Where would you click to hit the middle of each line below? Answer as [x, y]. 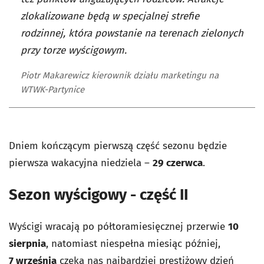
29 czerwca [178, 163]
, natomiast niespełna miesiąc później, [133, 244]
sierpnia [27, 244]
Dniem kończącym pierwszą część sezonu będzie [118, 146]
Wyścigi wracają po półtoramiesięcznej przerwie [118, 227]
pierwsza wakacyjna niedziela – [81, 163]
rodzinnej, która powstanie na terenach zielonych [132, 34]
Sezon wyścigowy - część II [98, 195]
